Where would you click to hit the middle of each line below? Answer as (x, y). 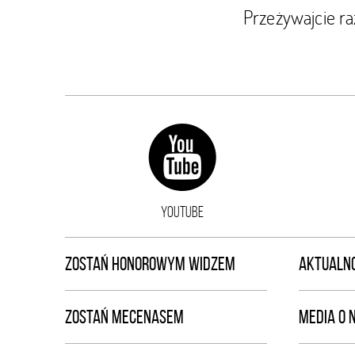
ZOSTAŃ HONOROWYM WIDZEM (150, 264)
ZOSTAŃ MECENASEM (124, 317)
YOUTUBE (182, 212)
